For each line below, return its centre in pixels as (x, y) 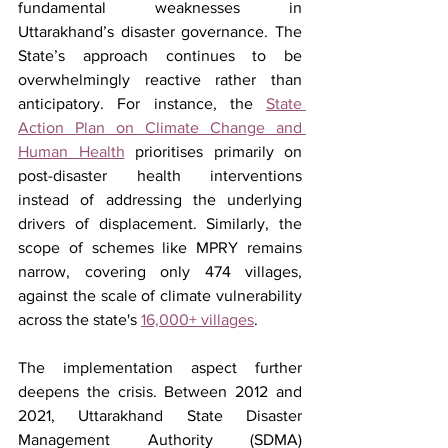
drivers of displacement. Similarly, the (160, 223)
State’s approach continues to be (160, 55)
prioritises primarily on (213, 151)
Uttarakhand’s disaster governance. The (160, 31)
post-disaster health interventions (160, 175)
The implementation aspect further (160, 367)
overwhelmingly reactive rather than (160, 79)
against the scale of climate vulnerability (160, 295)
